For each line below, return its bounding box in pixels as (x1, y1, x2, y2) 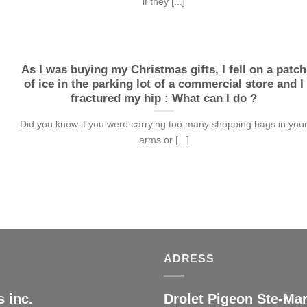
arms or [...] (138, 134, 189, 146)
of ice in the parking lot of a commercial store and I (24, 77, 304, 90)
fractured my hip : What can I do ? (71, 91, 258, 105)
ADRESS (164, 253, 214, 265)
